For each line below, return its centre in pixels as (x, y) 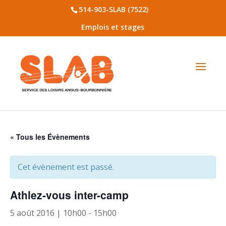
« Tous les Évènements (50, 137)
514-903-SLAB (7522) (114, 9)
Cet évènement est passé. (66, 167)
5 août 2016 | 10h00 (48, 213)
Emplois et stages (113, 27)
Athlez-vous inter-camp (69, 195)
